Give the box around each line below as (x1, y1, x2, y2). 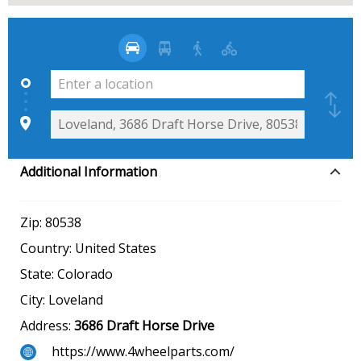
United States (75, 239, 156, 257)
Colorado (57, 264, 113, 283)
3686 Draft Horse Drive (74, 316, 214, 334)
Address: (20, 316, 74, 334)
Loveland (48, 290, 103, 309)
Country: (20, 239, 75, 257)
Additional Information (20, 162, 157, 180)
